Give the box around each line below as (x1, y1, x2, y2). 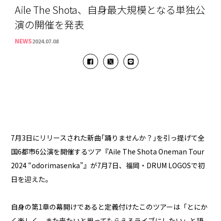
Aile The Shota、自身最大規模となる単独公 (15, 2, 206, 17)
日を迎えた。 (11, 174, 53, 184)
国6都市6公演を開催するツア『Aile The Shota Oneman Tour (11, 147, 205, 157)
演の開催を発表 (15, 17, 84, 32)
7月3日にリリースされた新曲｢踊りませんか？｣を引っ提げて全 (11, 133, 205, 143)
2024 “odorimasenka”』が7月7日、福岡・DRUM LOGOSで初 (11, 160, 205, 171)
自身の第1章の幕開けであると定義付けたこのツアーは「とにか (11, 202, 208, 212)
